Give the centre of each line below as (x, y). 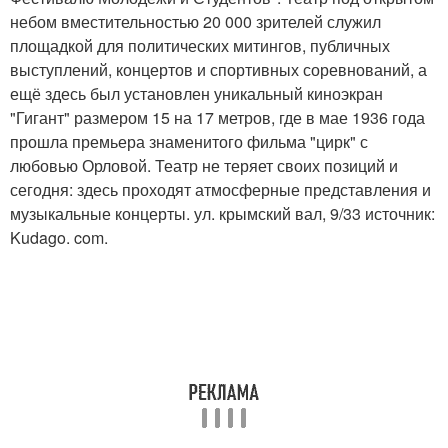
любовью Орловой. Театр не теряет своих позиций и (204, 166)
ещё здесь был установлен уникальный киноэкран (196, 94)
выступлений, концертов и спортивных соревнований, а (218, 70)
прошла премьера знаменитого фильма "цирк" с (189, 142)
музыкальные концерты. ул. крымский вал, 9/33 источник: (222, 214)
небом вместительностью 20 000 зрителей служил (195, 22)
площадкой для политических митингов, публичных (200, 46)
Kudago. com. (59, 238)
